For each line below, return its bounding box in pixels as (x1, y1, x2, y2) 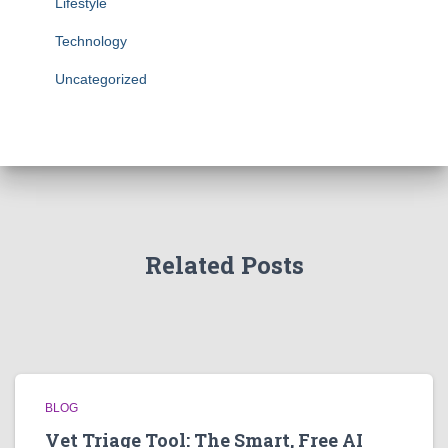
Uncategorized (55, 71, 147, 87)
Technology (55, 33, 127, 49)
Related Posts (144, 249, 304, 281)
